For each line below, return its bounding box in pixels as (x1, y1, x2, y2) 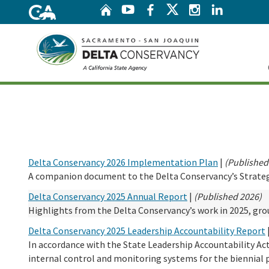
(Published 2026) (194, 190, 262, 203)
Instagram (201, 2, 263, 16)
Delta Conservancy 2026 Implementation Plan (28, 156, 218, 168)
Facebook (156, 2, 214, 16)
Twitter (178, 2, 250, 16)
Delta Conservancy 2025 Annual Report (28, 190, 187, 203)
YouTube (134, 2, 187, 16)
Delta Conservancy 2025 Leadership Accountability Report (28, 225, 265, 237)
